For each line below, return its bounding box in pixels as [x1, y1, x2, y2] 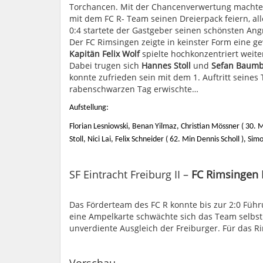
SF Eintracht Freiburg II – [69, 167, 191, 181]
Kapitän [69, 48, 100, 59]
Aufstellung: [69, 103, 109, 112]
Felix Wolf [102, 48, 140, 59]
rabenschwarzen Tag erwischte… [69, 83, 198, 95]
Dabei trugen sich [69, 59, 141, 71]
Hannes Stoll [141, 59, 191, 71]
